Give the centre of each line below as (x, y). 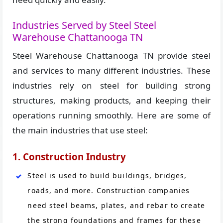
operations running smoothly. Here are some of (111, 115)
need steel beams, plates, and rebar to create (116, 205)
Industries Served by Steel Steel (85, 25)
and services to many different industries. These (111, 71)
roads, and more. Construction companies (109, 190)
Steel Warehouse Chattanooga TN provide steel (111, 56)
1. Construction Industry (69, 157)
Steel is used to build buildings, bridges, (107, 175)
